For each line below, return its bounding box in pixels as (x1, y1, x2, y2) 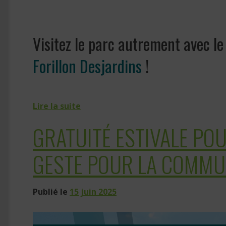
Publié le (33, 186, 70, 198)
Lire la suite (33, 100, 81, 112)
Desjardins (76, 53, 142, 78)
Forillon (33, 53, 76, 78)
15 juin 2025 (70, 186, 117, 198)
